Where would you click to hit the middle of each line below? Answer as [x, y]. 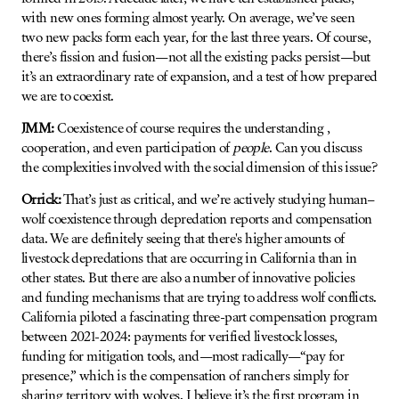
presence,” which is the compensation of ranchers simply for [185, 376]
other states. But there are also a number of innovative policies [188, 278]
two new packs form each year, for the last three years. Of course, [196, 38]
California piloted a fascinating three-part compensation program [199, 318]
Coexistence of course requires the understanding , [192, 129]
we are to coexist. [68, 97]
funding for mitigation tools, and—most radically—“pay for [183, 357]
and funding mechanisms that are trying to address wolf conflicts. [199, 298]
